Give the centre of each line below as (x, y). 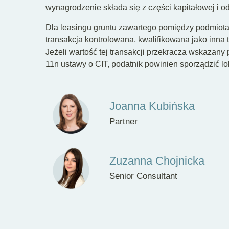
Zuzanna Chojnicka (157, 161)
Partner (123, 122)
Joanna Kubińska (152, 106)
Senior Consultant (143, 176)
